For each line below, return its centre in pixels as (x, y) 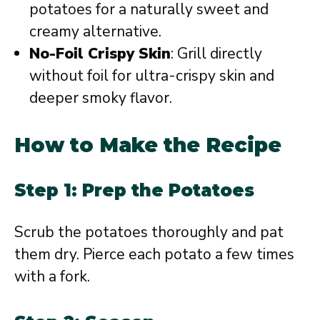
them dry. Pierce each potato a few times (154, 254)
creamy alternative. (95, 31)
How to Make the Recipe (148, 145)
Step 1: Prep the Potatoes (134, 190)
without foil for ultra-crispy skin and (152, 75)
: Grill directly (216, 53)
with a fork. (52, 276)
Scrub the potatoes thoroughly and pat (149, 232)
